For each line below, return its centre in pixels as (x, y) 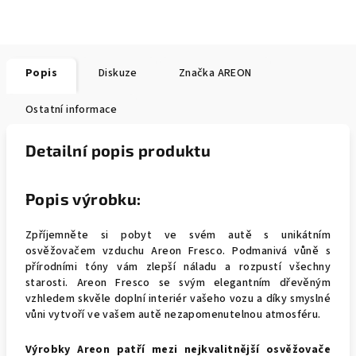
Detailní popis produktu (118, 150)
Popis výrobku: (83, 199)
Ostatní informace (72, 110)
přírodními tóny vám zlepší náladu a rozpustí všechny (178, 267)
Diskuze (118, 73)
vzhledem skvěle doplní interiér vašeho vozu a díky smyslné (178, 299)
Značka (197, 73)
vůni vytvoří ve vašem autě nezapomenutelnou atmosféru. (173, 315)
